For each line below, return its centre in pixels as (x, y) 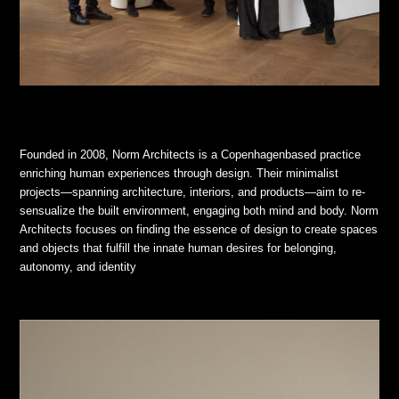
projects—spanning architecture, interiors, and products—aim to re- (193, 191)
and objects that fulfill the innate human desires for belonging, (179, 248)
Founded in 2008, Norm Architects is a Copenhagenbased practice (191, 154)
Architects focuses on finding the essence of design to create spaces (199, 229)
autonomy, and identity (78, 266)
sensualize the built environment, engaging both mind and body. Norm (199, 210)
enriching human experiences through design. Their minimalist (179, 173)
